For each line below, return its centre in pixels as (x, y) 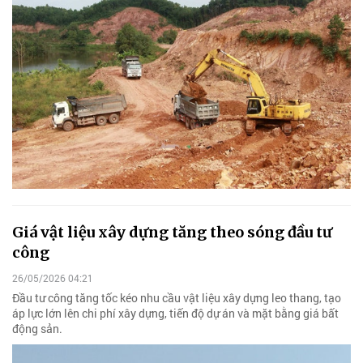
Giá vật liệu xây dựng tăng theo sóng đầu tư (172, 233)
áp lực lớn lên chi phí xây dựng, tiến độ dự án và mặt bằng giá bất (175, 313)
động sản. (37, 328)
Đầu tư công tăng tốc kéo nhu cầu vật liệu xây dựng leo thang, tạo (177, 297)
